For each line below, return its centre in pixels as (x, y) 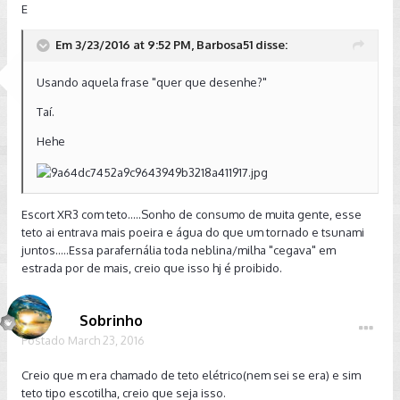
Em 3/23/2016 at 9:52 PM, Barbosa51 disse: (171, 45)
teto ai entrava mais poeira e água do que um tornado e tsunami (193, 232)
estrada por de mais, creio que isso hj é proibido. (152, 267)
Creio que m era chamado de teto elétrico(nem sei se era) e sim (191, 375)
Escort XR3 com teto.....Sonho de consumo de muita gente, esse (192, 214)
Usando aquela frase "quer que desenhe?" (152, 82)
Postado (45, 340)
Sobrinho (111, 321)
